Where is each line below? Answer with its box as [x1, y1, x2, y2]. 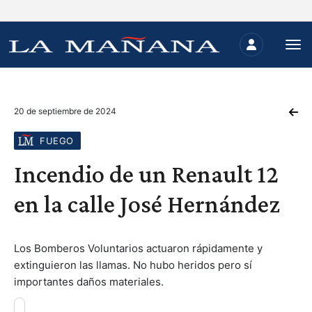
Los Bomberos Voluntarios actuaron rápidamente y [14, 242, 263, 255]
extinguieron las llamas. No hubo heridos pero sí [14, 258, 252, 272]
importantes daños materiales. [14, 275, 164, 288]
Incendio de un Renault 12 [14, 160, 279, 188]
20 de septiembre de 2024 [14, 106, 116, 116]
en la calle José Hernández [14, 190, 280, 218]
